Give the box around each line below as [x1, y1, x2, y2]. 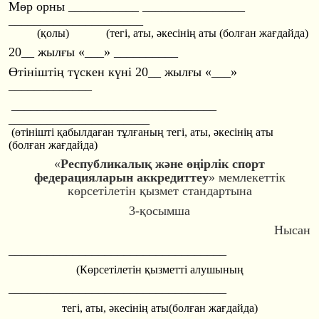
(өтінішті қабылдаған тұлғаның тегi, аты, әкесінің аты [9, 125, 273, 138]
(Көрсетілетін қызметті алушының [75, 263, 244, 276]
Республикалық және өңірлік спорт [61, 157, 265, 172]
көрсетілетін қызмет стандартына [67, 184, 252, 199]
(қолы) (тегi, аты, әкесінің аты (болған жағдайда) [9, 26, 308, 39]
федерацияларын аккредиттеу [33, 170, 209, 185]
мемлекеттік [218, 170, 286, 185]
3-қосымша [129, 203, 190, 218]
